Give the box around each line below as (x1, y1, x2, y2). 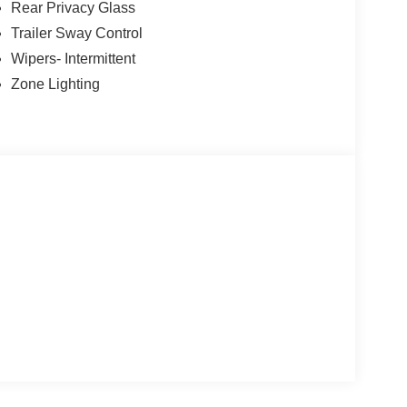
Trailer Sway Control (10, 25, 143, 41)
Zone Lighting (10, 75, 100, 92)
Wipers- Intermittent (10, 50, 135, 66)
